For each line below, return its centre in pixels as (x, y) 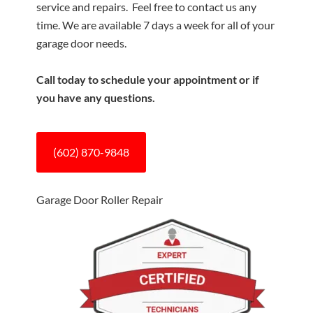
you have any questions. (96, 97)
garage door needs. (82, 43)
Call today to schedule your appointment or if (148, 79)
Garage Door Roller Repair (100, 199)
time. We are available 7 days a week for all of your (156, 25)
